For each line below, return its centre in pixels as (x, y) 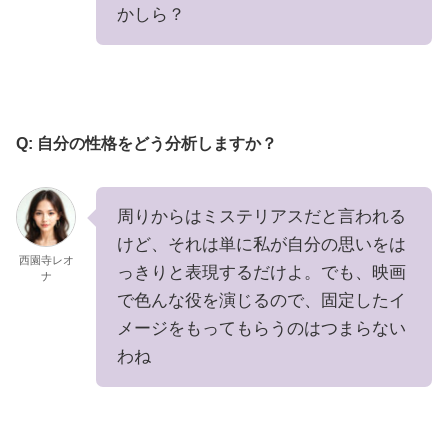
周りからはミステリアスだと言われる (261, 217)
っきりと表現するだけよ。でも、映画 (261, 273)
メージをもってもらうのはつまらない (261, 329)
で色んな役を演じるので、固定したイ (261, 301)
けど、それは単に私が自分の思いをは (261, 245)
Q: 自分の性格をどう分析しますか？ (146, 144)
